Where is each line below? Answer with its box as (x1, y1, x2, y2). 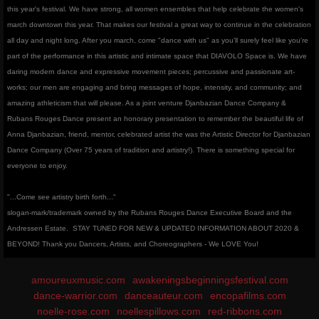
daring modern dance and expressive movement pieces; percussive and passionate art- (7, 68, 295, 75)
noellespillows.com (117, 305, 201, 317)
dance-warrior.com (33, 290, 117, 301)
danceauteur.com (124, 290, 203, 301)
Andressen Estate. (7, 224, 73, 232)
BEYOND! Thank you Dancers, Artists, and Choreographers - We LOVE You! (7, 240, 258, 248)
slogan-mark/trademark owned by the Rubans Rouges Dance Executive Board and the (7, 209, 292, 216)
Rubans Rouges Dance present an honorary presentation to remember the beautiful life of (7, 115, 303, 122)
